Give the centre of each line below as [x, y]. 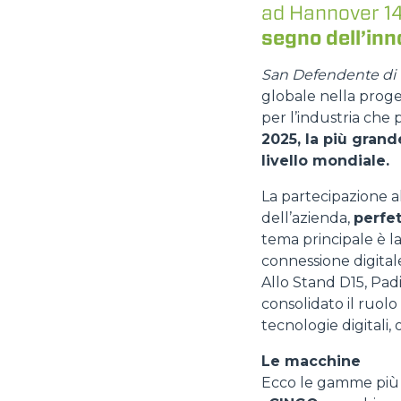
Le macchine [311, 361]
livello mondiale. [325, 161]
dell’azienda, [307, 218]
